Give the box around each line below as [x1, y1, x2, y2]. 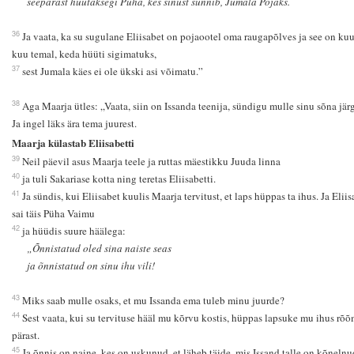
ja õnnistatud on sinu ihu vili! [27, 258, 156, 273]
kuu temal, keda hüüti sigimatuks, [11, 47, 156, 62]
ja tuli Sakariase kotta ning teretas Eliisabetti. [21, 171, 216, 186]
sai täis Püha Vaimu [11, 206, 95, 221]
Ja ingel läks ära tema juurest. [11, 116, 137, 131]
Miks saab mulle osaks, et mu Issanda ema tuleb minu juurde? [21, 293, 284, 308]
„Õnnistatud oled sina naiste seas [27, 241, 172, 256]
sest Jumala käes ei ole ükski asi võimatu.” [21, 64, 203, 79]
